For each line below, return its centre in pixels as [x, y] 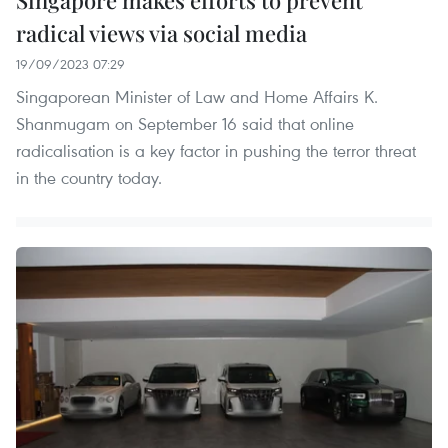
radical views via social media [161, 32]
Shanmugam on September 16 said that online [185, 123]
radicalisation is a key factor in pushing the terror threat [216, 150]
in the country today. [89, 177]
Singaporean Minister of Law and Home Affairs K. [197, 96]
